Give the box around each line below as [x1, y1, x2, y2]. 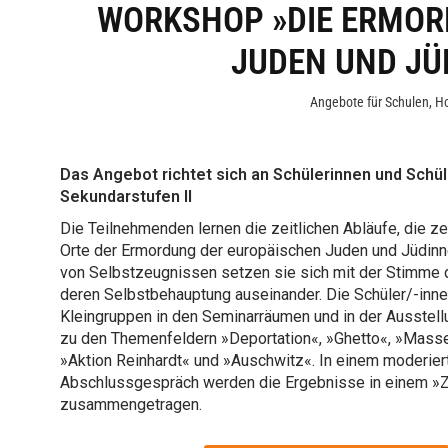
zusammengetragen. [60, 394, 202, 414]
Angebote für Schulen [310, 94, 429, 111]
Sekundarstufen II [60, 186, 192, 206]
